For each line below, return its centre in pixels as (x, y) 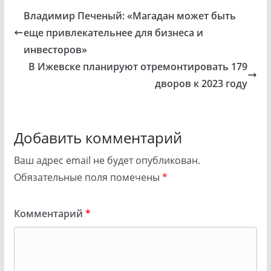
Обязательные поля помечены (88, 178)
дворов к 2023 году (201, 84)
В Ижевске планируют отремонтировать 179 (138, 67)
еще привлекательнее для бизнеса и (113, 33)
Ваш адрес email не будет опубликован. (107, 161)
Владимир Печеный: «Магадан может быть (129, 16)
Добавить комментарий (98, 138)
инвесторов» (55, 50)
